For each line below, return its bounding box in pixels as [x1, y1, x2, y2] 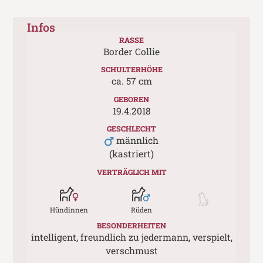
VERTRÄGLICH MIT [96, 167, 167, 177]
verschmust [105, 245, 158, 257]
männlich [116, 134, 159, 147]
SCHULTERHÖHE [100, 65, 163, 75]
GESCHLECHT [107, 124, 156, 134]
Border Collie [103, 45, 160, 58]
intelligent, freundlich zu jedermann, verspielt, [31, 231, 232, 244]
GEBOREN [114, 94, 149, 104]
